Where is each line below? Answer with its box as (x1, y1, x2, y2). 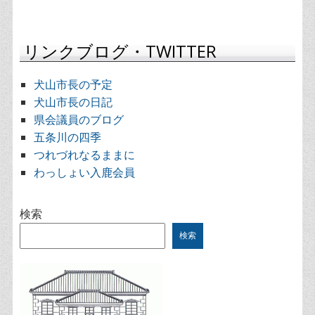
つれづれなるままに (33, 147, 135, 163)
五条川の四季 (33, 129, 101, 146)
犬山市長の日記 (33, 94, 112, 110)
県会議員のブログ (33, 112, 124, 128)
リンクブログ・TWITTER (22, 39, 217, 63)
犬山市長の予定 (33, 77, 112, 93)
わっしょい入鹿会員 (33, 165, 135, 181)
